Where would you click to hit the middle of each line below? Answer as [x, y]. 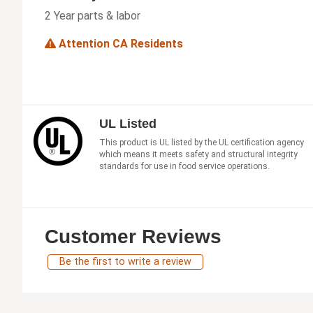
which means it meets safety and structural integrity [198, 154]
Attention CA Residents [119, 43]
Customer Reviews [133, 236]
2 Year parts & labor [93, 15]
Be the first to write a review [125, 261]
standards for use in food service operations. [184, 166]
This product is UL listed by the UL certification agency [202, 142]
